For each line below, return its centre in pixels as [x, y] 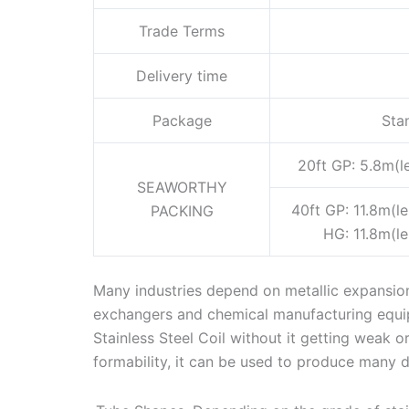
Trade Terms [182, 31]
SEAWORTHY [182, 188]
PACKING [182, 211]
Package [182, 121]
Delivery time [182, 76]
